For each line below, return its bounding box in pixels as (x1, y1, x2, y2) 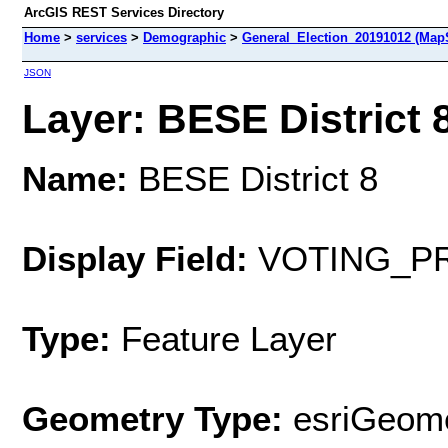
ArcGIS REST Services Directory (24, 5, 224, 20)
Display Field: (22, 238, 248, 278)
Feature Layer (121, 318, 337, 358)
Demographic (143, 30, 226, 45)
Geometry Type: (22, 398, 283, 438)
